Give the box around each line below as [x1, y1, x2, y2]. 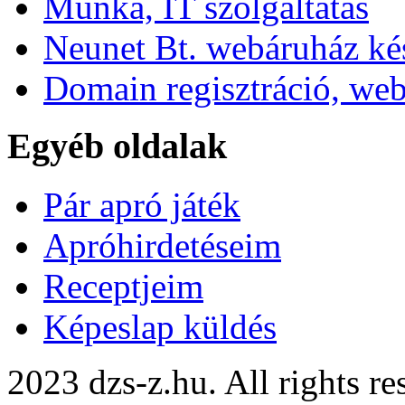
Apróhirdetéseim [43, 226, 281, 266]
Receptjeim [43, 267, 203, 306]
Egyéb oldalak [7, 126, 227, 167]
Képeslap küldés [43, 307, 277, 347]
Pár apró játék [43, 185, 240, 225]
